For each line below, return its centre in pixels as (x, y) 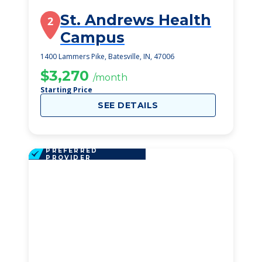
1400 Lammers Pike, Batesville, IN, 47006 (107, 56)
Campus (92, 37)
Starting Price (66, 90)
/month (110, 77)
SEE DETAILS (128, 105)
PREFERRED (72, 150)
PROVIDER (68, 157)
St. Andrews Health (136, 20)
